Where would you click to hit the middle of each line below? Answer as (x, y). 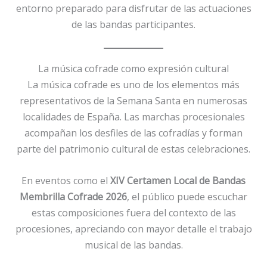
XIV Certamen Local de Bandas (178, 180)
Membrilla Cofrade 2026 (73, 196)
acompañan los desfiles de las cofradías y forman (133, 133)
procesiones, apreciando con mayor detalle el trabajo (133, 229)
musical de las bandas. (133, 245)
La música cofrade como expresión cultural (133, 69)
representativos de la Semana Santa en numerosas (133, 101)
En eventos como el (66, 180)
